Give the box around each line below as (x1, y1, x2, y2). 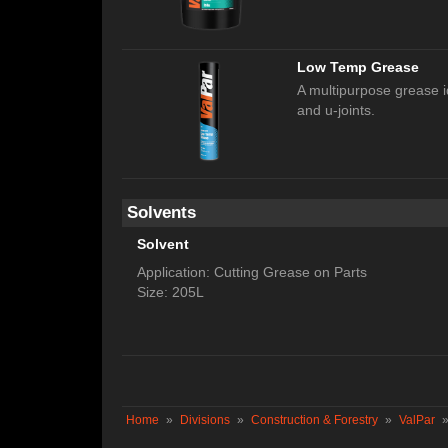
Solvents (127, 203, 196, 223)
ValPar (399, 413, 435, 428)
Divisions (180, 413, 230, 428)
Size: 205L (137, 284, 204, 301)
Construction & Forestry (251, 413, 378, 428)
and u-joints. (297, 102, 375, 119)
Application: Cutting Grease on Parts (137, 264, 367, 281)
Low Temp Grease (297, 59, 419, 76)
